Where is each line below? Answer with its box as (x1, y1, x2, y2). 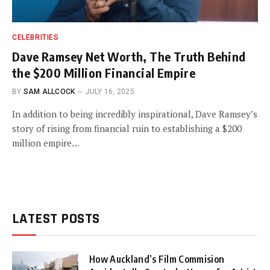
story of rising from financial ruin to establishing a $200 (12, 122, 242, 134)
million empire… (12, 136, 80, 149)
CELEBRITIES (12, 33, 59, 42)
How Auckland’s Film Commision (89, 253, 225, 265)
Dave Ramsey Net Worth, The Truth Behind (12, 48, 246, 64)
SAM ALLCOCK (23, 87, 75, 96)
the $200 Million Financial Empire (12, 64, 196, 80)
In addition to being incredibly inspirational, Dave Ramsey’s (12, 107, 257, 120)
